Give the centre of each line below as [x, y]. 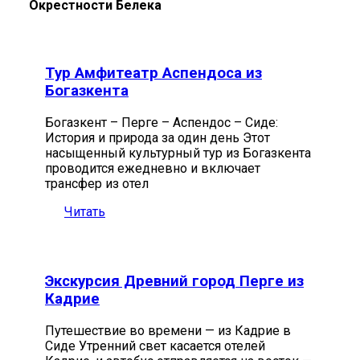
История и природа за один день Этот [157, 137]
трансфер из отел [97, 183]
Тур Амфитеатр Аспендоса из [153, 73]
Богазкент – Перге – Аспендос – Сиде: [162, 122]
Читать [85, 211]
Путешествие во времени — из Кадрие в [168, 331]
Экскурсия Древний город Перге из [174, 282]
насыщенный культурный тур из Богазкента [178, 153]
